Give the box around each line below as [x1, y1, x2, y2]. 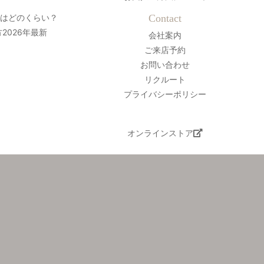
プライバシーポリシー [124, 89, 206, 99]
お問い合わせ [140, 60, 190, 70]
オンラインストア [127, 128, 193, 138]
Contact [148, 12, 181, 24]
